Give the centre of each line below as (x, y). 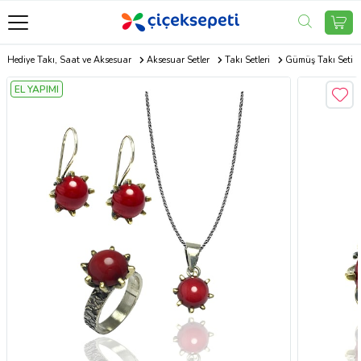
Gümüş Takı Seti (319, 60)
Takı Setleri (247, 60)
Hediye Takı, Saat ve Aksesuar (69, 60)
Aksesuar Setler (178, 60)
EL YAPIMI (37, 89)
